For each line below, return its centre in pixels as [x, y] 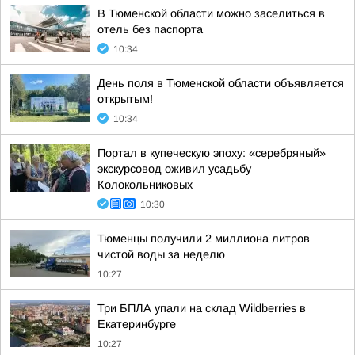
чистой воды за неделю [161, 254]
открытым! [125, 99]
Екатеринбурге [137, 324]
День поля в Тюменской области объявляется [221, 83]
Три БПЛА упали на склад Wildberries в [202, 308]
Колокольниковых [145, 185]
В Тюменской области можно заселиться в [211, 13]
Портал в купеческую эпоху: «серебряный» [212, 153]
